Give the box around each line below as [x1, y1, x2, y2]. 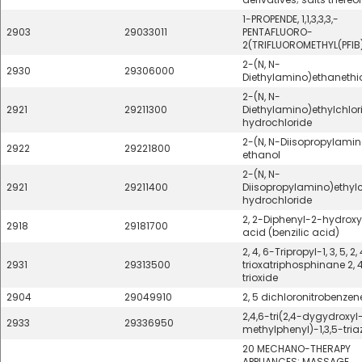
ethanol [242, 148, 280, 162]
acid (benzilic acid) [242, 225, 339, 239]
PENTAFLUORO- [242, 25, 313, 39]
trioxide [242, 271, 278, 284]
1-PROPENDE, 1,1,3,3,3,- [242, 12, 339, 26]
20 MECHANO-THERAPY [242, 342, 351, 356]
